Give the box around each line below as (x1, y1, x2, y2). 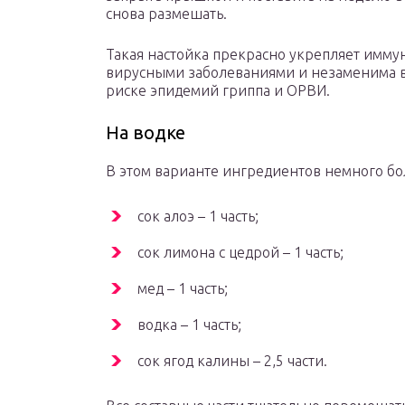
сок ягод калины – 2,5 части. (137, 353, 327, 370)
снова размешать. (106, 5, 227, 23)
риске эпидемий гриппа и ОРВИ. (106, 82, 330, 99)
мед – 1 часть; (137, 280, 228, 297)
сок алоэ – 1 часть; (137, 208, 259, 225)
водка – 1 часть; (137, 316, 241, 334)
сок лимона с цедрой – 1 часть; (137, 244, 344, 261)
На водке (106, 122, 185, 144)
